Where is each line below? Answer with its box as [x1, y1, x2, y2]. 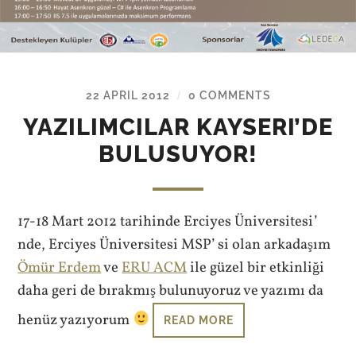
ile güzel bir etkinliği [187, 257, 325, 278]
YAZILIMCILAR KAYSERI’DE [23, 113, 333, 141]
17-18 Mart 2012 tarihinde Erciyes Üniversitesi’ [17, 211, 318, 232]
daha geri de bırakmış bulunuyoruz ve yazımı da [17, 280, 324, 301]
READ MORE [164, 312, 234, 327]
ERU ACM [122, 257, 188, 278]
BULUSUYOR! [99, 140, 257, 168]
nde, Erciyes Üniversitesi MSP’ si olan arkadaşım [17, 234, 331, 255]
